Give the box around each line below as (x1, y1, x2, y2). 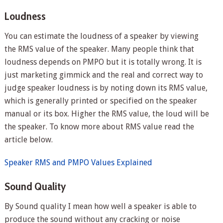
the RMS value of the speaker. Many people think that (4, 44, 194, 54)
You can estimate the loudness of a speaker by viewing (4, 31, 199, 41)
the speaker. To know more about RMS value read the (4, 122, 194, 132)
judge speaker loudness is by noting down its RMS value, (4, 83, 208, 93)
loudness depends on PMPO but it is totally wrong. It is (4, 57, 202, 67)
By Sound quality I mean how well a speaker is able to (4, 202, 197, 212)
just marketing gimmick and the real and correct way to (4, 70, 203, 80)
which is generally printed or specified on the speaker (4, 96, 197, 106)
